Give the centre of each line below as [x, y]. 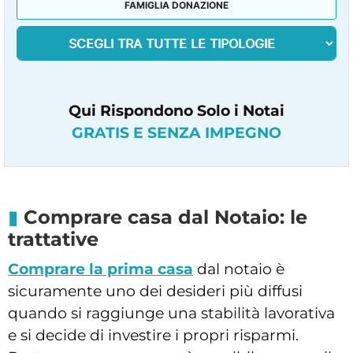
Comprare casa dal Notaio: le [165, 217]
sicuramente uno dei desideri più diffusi [155, 291]
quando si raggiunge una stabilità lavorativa [171, 313]
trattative [53, 239]
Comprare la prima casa [100, 269]
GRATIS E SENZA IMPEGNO [176, 132]
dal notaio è [239, 269]
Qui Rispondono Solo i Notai [176, 110]
